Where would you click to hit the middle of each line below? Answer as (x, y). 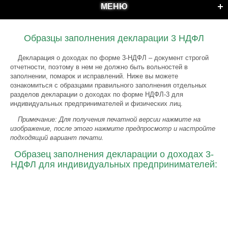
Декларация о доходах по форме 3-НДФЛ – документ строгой (113, 58)
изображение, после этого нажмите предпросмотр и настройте (113, 129)
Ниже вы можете (152, 76)
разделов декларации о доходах (61, 94)
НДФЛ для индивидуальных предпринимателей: (114, 164)
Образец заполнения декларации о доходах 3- (114, 154)
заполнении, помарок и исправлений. (68, 76)
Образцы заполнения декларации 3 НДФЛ (114, 38)
